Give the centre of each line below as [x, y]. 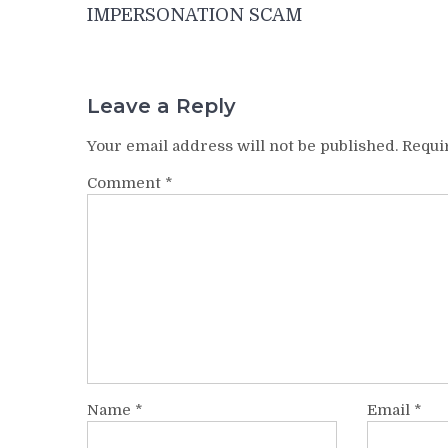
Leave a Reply [161, 105]
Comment [126, 182]
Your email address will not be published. [242, 145]
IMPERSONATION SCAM [194, 15]
